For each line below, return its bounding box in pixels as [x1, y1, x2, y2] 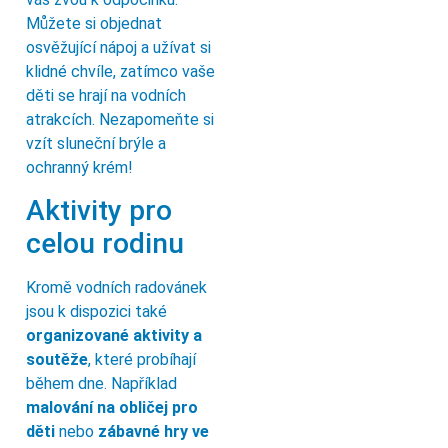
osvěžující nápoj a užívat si [26, 38, 211, 58]
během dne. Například [26, 374, 177, 394]
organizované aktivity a [26, 326, 202, 346]
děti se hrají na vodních [26, 86, 186, 106]
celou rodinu [26, 227, 184, 261]
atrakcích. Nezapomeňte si [26, 110, 214, 130]
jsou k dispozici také [26, 302, 167, 322]
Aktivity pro [26, 194, 172, 228]
